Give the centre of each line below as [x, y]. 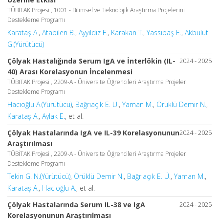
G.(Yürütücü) [26, 44]
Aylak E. [54, 116]
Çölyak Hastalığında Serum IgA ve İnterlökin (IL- [91, 61]
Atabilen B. [59, 32]
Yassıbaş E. [164, 32]
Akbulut [197, 32]
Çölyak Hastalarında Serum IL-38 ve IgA [76, 204]
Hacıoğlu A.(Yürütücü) [40, 104]
